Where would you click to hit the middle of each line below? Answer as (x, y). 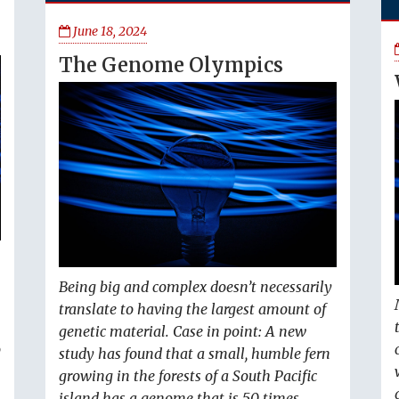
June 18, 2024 (109, 31)
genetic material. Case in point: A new (183, 332)
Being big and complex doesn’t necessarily (195, 287)
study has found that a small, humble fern (195, 354)
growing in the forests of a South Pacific (188, 376)
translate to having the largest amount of (192, 309)
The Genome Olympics (171, 65)
